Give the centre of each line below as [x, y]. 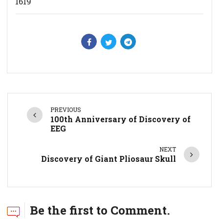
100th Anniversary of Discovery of [121, 119]
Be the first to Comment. [100, 210]
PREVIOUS [66, 110]
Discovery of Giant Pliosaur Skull [108, 159]
